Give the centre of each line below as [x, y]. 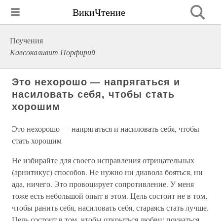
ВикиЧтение [99, 12]
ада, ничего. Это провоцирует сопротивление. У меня [103, 184]
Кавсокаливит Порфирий [53, 52]
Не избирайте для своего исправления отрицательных [103, 160]
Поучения [26, 40]
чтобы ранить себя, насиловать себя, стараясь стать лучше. [110, 207]
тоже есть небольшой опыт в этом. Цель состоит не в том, [110, 196]
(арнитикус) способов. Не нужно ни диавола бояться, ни [107, 172]
